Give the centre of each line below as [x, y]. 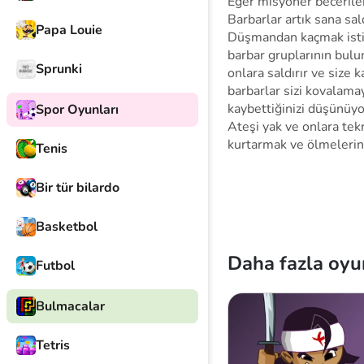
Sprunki [59, 69]
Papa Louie [69, 30]
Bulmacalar [70, 306]
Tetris [53, 345]
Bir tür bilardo [78, 188]
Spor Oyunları [77, 110]
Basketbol [67, 227]
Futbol [55, 266]
